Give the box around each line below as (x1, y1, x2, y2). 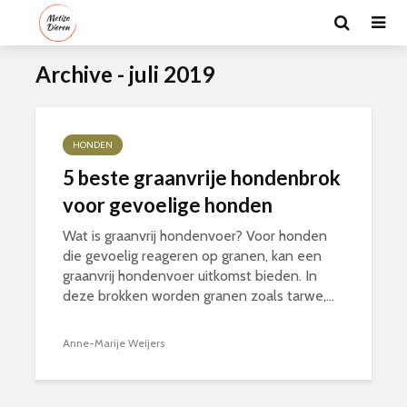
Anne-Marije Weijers (63, 336, 164, 351)
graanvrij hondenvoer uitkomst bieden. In (63, 267, 317, 284)
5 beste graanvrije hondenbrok (63, 165, 341, 190)
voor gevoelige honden (63, 193, 273, 217)
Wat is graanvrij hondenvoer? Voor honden (63, 227, 327, 244)
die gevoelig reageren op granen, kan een (63, 247, 322, 264)
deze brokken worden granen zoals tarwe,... (63, 287, 334, 304)
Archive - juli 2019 (35, 61, 214, 87)
